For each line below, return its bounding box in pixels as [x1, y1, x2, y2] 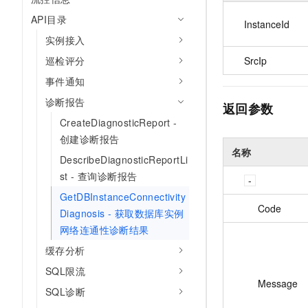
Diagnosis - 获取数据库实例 [60, 206, 184, 220]
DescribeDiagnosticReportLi [60, 153, 188, 166]
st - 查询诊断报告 [60, 169, 137, 183]
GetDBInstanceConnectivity [60, 190, 186, 203]
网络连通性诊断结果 [60, 223, 149, 236]
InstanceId [244, 16, 289, 31]
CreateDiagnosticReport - [60, 115, 177, 129]
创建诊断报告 [60, 132, 120, 146]
